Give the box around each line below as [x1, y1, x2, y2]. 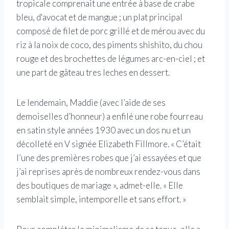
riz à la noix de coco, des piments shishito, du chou [16, 39, 202, 51]
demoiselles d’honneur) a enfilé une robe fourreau [16, 111, 203, 122]
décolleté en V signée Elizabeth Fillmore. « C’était [16, 139, 201, 150]
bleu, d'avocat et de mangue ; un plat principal [16, 12, 182, 23]
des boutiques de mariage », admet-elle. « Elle [16, 180, 183, 191]
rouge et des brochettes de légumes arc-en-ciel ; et [16, 53, 205, 64]
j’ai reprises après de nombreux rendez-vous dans [16, 166, 200, 177]
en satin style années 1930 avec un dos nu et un [16, 125, 191, 136]
